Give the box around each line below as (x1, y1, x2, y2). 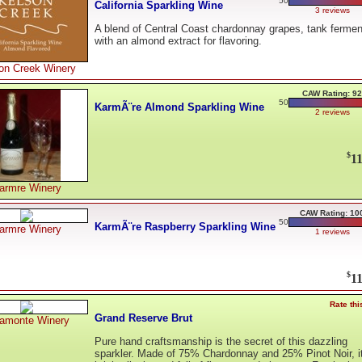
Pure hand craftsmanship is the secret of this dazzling (95, 335, 347, 348)
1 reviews (314, 227, 350, 236)
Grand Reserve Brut (95, 311, 192, 324)
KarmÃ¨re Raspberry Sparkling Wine (95, 220, 276, 233)
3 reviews (314, 6, 350, 15)
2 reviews (314, 107, 350, 116)
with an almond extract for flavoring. (95, 35, 262, 48)
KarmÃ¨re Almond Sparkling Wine (95, 100, 264, 113)
